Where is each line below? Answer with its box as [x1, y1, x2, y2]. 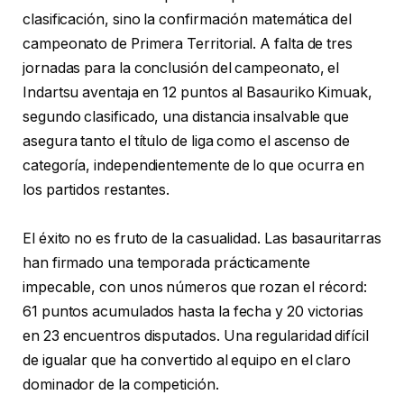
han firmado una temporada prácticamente [23, 254, 310, 272]
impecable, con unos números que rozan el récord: [23, 279, 368, 297]
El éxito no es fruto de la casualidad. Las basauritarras [23, 230, 381, 248]
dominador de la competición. [23, 376, 219, 394]
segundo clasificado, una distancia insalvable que [23, 108, 350, 126]
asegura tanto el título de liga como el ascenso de [23, 133, 351, 151]
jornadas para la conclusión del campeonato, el [23, 60, 340, 78]
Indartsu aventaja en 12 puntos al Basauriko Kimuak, [23, 84, 372, 102]
